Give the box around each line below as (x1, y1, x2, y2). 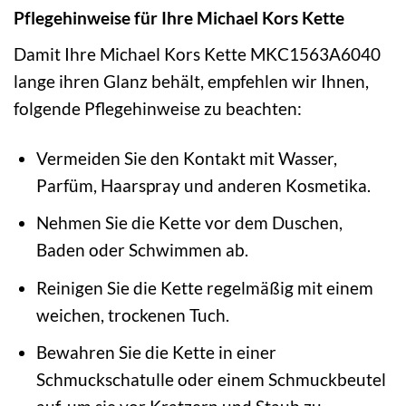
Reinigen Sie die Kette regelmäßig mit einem (35, 276, 373, 298)
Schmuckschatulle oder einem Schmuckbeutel (35, 369, 386, 391)
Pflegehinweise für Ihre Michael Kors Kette (14, 7, 344, 29)
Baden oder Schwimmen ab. (35, 239, 248, 261)
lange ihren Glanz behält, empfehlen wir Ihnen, (14, 70, 369, 92)
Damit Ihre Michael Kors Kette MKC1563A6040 (14, 43, 381, 64)
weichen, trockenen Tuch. (35, 304, 229, 325)
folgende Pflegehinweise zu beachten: (14, 97, 302, 119)
